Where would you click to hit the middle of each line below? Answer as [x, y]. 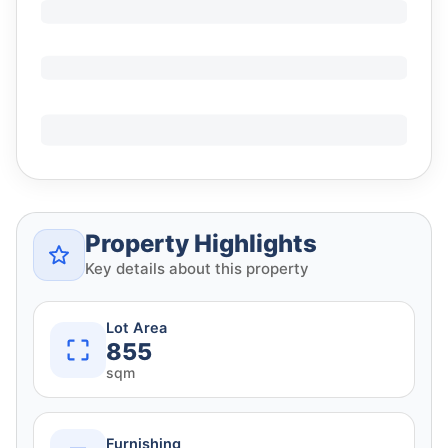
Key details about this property [197, 269]
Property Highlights [201, 244]
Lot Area [136, 328]
